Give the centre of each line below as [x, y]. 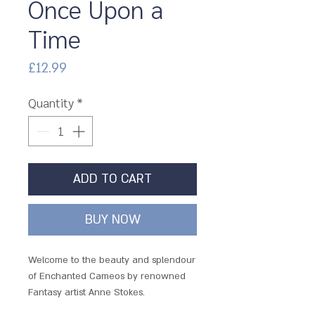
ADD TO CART [112, 179]
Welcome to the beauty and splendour [112, 260]
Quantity [51, 102]
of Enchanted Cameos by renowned [107, 276]
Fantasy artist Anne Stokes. [86, 292]
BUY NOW [112, 219]
